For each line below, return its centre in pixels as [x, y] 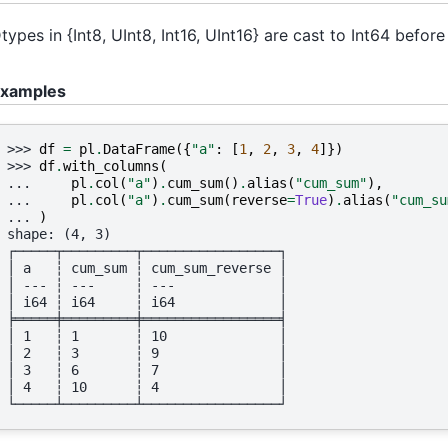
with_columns [111, 165]
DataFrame [139, 148]
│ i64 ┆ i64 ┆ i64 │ [147, 301]
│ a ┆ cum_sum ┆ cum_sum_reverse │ [147, 267]
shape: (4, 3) [59, 233]
